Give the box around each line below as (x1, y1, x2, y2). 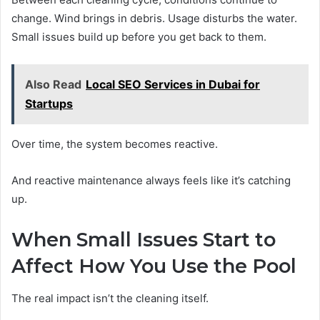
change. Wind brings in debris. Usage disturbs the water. (11, 11, 297, 26)
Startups (25, 96, 73, 111)
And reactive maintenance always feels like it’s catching (11, 174, 291, 188)
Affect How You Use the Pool (11, 254, 296, 279)
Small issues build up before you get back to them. (11, 30, 266, 44)
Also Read (25, 77, 81, 92)
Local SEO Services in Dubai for (86, 77, 260, 92)
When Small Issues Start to (11, 228, 276, 252)
